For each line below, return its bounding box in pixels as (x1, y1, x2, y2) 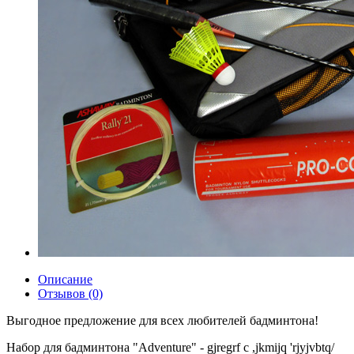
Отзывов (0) (38, 287, 103, 300)
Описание (38, 273, 92, 286)
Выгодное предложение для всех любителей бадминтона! (6, 314, 318, 327)
